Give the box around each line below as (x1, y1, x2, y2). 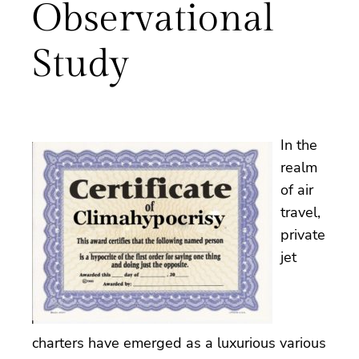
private (280, 224, 325, 244)
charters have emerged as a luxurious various (32, 333, 326, 353)
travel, (280, 202, 321, 222)
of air (280, 179, 313, 200)
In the (280, 135, 317, 155)
